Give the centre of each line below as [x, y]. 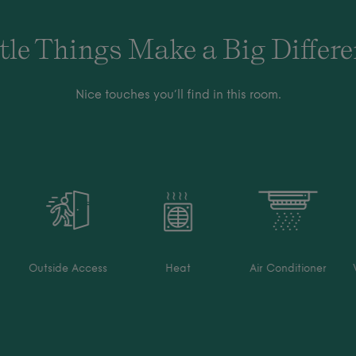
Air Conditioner [288, 269]
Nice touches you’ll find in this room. [178, 95]
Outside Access [68, 269]
